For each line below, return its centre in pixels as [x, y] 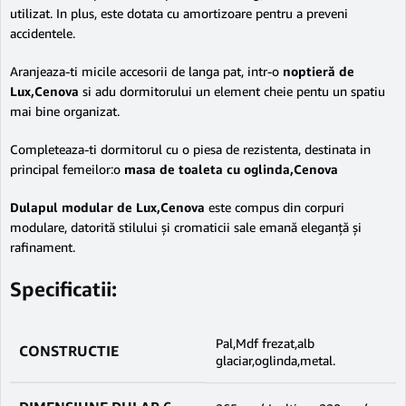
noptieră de [319, 71]
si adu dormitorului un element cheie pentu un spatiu [232, 91]
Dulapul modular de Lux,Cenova [107, 207]
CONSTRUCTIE [69, 351]
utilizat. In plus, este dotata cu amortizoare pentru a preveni [179, 13]
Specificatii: [63, 289]
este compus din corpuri [275, 207]
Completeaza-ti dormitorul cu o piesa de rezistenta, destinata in [190, 149]
